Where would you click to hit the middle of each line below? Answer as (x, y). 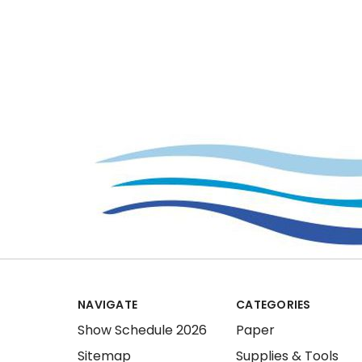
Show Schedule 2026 (142, 330)
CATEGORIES (274, 305)
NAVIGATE (107, 305)
